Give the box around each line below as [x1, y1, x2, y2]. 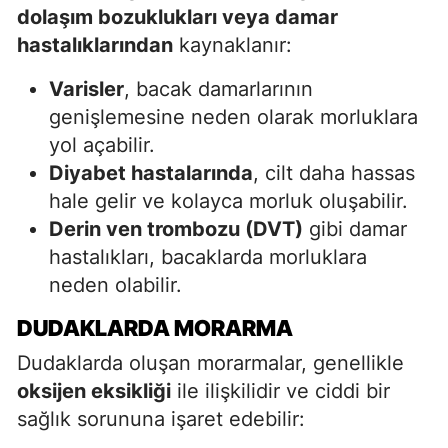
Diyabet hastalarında [49, 160, 253, 185]
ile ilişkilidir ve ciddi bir [171, 378, 390, 403]
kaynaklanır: [173, 32, 292, 57]
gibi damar [303, 216, 407, 241]
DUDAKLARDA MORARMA [17, 314, 293, 341]
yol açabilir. [49, 132, 155, 157]
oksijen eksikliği [17, 378, 171, 403]
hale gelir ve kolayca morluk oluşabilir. [49, 188, 408, 213]
